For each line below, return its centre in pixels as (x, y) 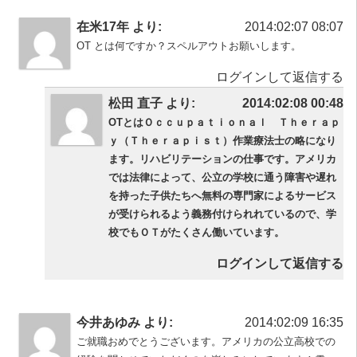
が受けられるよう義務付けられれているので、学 (222, 214)
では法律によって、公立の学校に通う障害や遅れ (222, 178)
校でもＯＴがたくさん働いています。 (196, 233)
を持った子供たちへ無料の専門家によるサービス (222, 196)
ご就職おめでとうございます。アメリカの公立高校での (206, 341)
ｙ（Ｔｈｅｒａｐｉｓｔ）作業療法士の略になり (222, 141)
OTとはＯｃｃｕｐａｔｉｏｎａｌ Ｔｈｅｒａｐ (224, 123)
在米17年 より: (119, 27)
